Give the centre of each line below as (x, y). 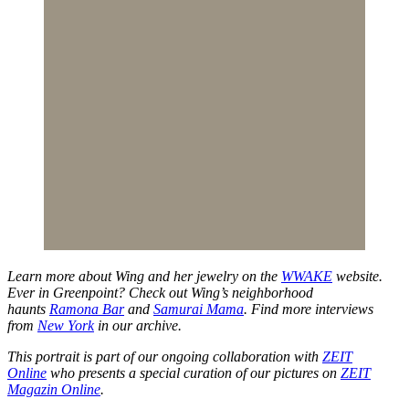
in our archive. (140, 325)
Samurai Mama (199, 309)
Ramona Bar (87, 309)
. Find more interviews (309, 309)
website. (357, 276)
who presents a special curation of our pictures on (194, 372)
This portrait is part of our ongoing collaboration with (165, 356)
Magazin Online (54, 389)
